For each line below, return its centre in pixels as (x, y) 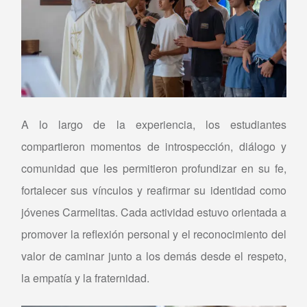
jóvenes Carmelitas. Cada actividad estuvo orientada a (154, 212)
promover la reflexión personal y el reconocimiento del (154, 234)
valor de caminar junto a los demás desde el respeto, (154, 256)
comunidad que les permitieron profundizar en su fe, (154, 168)
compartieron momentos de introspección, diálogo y (154, 146)
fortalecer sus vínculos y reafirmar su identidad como (154, 190)
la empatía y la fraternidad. (85, 278)
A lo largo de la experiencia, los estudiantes (154, 124)
